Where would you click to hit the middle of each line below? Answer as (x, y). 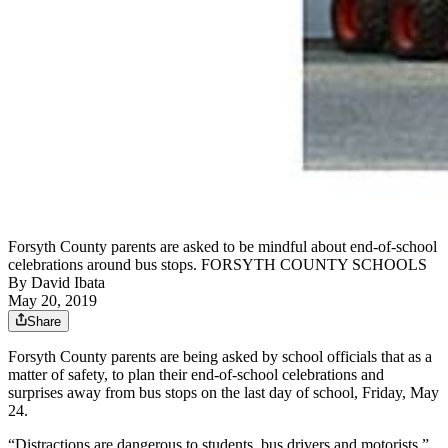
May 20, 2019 (52, 301)
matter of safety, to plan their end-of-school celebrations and (196, 375)
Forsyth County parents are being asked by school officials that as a (220, 357)
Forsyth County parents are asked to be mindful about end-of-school (222, 247)
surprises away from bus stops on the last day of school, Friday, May (223, 393)
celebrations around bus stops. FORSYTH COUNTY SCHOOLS (217, 265)
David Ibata (68, 283)
